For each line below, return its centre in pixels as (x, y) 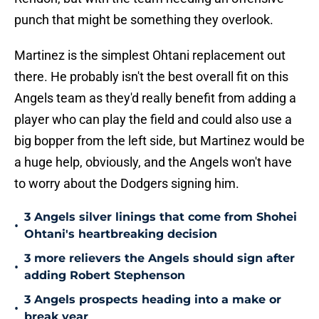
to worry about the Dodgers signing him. (127, 184)
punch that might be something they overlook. (144, 20)
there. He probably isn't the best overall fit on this (151, 77)
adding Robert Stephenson (105, 276)
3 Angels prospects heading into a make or (153, 300)
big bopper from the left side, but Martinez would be (159, 141)
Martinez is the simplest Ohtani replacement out (150, 56)
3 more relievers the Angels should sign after (159, 258)
